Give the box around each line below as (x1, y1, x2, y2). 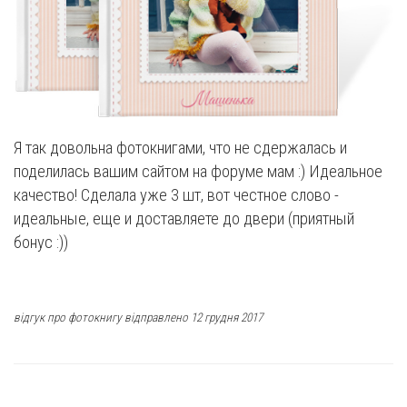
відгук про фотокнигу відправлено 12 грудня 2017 (14, 311, 263, 325)
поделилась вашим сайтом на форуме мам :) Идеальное (14, 161, 382, 182)
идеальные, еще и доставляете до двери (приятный (14, 208, 354, 229)
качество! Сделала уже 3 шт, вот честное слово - (14, 184, 339, 205)
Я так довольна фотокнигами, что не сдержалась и (14, 137, 347, 158)
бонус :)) (14, 232, 68, 253)
